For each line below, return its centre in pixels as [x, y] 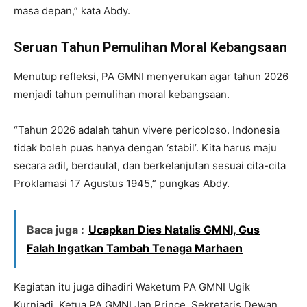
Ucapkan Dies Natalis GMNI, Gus [174, 229]
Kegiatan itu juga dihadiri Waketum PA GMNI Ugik [132, 286]
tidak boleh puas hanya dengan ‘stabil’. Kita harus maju [145, 147]
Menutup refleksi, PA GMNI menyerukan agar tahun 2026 [151, 76]
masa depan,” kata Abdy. [72, 10]
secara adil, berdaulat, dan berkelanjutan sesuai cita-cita [150, 165]
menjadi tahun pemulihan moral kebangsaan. [122, 94]
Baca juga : [56, 229]
